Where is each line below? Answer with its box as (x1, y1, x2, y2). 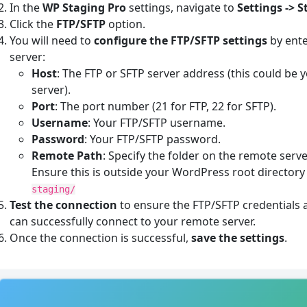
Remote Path (32, 148, 103, 163)
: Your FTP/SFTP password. (84, 132, 221, 147)
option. (106, 16, 146, 32)
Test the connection (10, 197, 118, 212)
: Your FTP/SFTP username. (88, 115, 226, 130)
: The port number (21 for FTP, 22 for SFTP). (55, 99, 277, 114)
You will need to (10, 33, 95, 48)
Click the (10, 16, 57, 32)
